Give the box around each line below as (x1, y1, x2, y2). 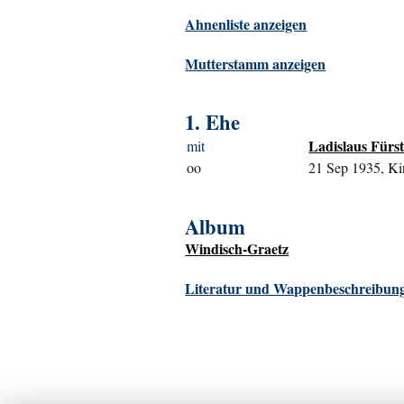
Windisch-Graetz (185, 238, 289, 260)
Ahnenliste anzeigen (185, 14, 308, 35)
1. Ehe (185, 107, 241, 138)
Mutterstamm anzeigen (185, 53, 326, 75)
